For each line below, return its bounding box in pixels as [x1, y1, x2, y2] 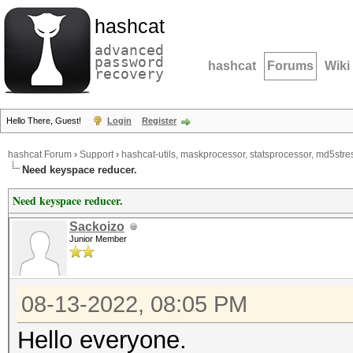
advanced [95, 42, 164, 58]
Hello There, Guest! [6, 116, 84, 125]
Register [142, 116, 176, 125]
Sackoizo [69, 220, 124, 233]
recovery [95, 65, 164, 82]
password [95, 54, 164, 70]
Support [80, 149, 113, 161]
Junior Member [69, 234, 127, 243]
